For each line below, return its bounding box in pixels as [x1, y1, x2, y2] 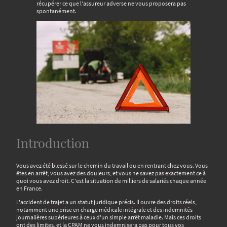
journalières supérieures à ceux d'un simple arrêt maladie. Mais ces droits [16, 213, 201, 221]
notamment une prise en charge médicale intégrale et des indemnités [16, 206, 193, 214]
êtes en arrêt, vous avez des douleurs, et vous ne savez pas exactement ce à [16, 169, 206, 177]
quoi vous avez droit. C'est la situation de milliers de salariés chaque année [16, 176, 206, 184]
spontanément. [36, 7, 77, 15]
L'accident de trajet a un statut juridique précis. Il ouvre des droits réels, [16, 198, 197, 206]
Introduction [16, 134, 89, 151]
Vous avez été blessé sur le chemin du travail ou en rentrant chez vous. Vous [16, 161, 208, 169]
